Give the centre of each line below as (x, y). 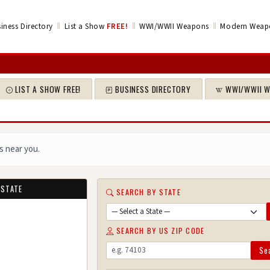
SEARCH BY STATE (149, 192)
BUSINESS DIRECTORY (153, 89)
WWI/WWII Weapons (174, 26)
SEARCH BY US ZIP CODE (161, 231)
